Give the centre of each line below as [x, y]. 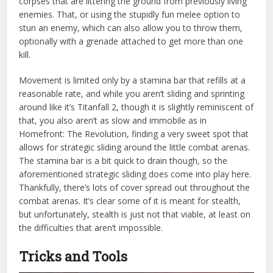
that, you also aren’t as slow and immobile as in [113, 121]
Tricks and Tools [75, 257]
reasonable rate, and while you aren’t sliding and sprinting [132, 94]
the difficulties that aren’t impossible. [92, 228]
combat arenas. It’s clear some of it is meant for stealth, [130, 201]
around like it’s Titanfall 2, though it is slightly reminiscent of [136, 107]
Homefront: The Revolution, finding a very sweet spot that [134, 134]
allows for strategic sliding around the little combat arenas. [135, 147]
